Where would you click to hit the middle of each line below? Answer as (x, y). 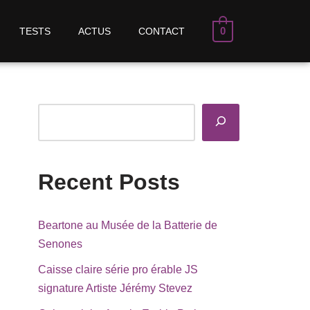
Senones (60, 244)
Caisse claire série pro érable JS (118, 270)
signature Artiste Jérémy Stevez (115, 289)
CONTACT (161, 31)
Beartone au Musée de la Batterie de (128, 226)
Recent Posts (109, 182)
